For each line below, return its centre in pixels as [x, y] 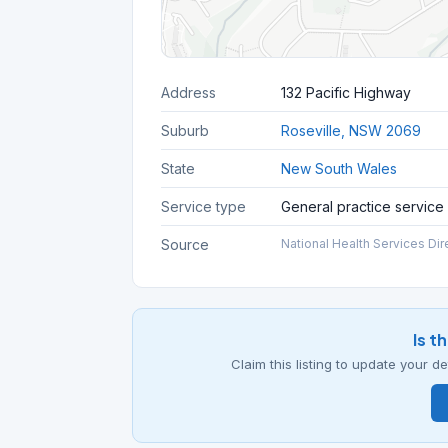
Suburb [185, 130]
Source [185, 244]
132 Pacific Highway [346, 92]
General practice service [362, 206]
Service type [203, 206]
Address [188, 92]
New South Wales [339, 168]
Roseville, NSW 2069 [351, 130]
